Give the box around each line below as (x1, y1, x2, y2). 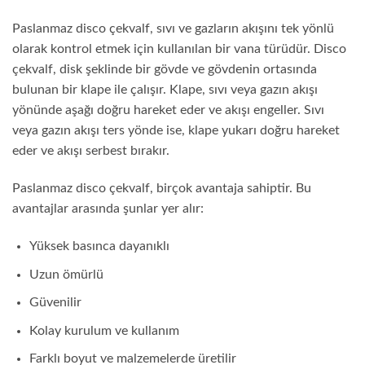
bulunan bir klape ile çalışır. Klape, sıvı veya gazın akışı (12, 83, 318, 97)
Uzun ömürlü (29, 267, 103, 281)
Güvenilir (29, 296, 81, 310)
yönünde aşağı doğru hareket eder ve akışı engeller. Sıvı (12, 103, 324, 117)
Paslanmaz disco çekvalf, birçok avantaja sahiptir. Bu (12, 182, 311, 196)
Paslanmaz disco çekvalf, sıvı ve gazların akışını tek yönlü (12, 22, 334, 36)
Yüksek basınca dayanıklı (29, 240, 169, 253)
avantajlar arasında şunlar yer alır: (12, 202, 204, 216)
